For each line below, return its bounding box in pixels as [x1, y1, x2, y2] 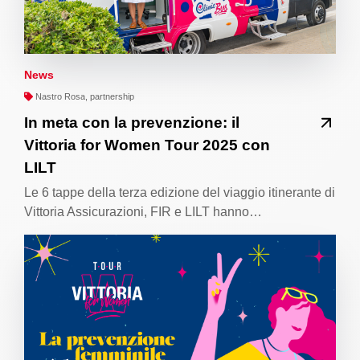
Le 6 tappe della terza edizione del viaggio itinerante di [24, 185, 335, 199]
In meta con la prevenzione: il [24, 113, 239, 131]
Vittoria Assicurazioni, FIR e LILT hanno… [24, 204, 262, 219]
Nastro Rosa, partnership [33, 91, 134, 101]
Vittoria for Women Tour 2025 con [24, 136, 270, 153]
